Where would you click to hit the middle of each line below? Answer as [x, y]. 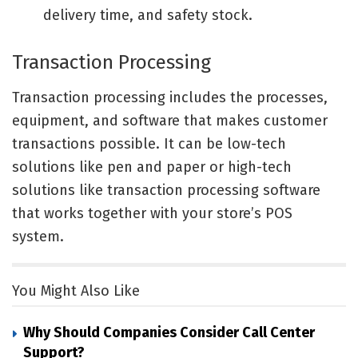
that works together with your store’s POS [152, 213]
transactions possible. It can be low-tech [149, 143]
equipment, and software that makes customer [170, 120]
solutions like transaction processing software [166, 190]
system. [38, 236]
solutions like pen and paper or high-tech [152, 167]
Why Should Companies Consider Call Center [169, 332]
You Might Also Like [76, 290]
